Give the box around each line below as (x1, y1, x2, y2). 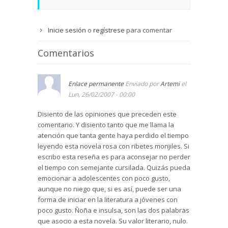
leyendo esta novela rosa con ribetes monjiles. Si (38, 141, 189, 151)
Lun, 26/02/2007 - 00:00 (68, 90, 135, 99)
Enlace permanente (68, 79, 124, 89)
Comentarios (38, 47, 94, 60)
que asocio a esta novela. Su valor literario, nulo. (38, 216, 188, 226)
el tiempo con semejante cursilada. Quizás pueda (38, 163, 190, 173)
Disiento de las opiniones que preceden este (38, 109, 177, 119)
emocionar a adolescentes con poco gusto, (38, 174, 170, 183)
